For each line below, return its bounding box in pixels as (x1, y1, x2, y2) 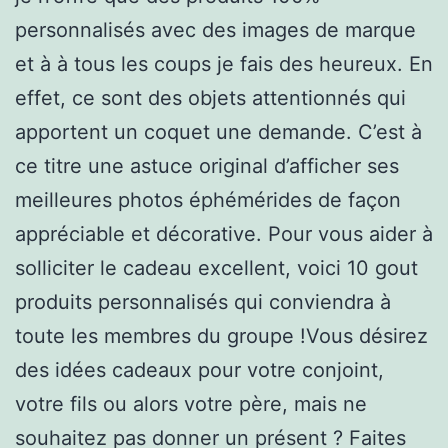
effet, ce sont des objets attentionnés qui (15, 85, 406, 110)
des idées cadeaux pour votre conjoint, (15, 357, 384, 382)
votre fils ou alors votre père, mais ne (15, 391, 367, 416)
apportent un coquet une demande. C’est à (15, 119, 422, 144)
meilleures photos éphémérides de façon (15, 187, 401, 212)
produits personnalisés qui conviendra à (15, 289, 391, 314)
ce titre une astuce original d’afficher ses (15, 153, 399, 178)
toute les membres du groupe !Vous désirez (15, 323, 428, 348)
